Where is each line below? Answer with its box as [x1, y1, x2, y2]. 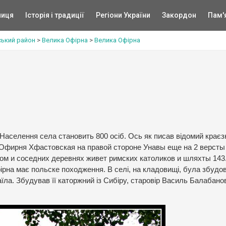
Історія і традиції [25, 11, 84, 19]
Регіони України [95, 11, 150, 19]
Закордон [161, 11, 196, 19]
